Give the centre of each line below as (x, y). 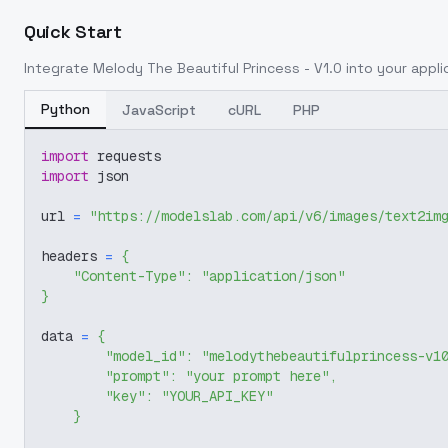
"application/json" (273, 276)
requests (125, 156)
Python (65, 109)
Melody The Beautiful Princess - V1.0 (217, 68)
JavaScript (159, 110)
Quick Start (73, 31)
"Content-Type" (129, 276)
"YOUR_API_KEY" (217, 396)
